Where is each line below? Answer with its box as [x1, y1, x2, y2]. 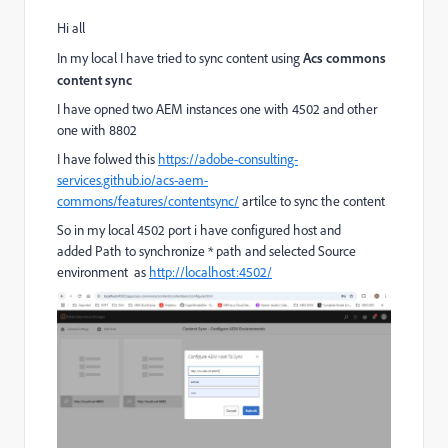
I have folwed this [57, 150, 158, 168]
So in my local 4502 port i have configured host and [57, 221, 341, 239]
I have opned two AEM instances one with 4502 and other [57, 100, 377, 118]
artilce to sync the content [239, 192, 385, 210]
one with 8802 [57, 121, 137, 139]
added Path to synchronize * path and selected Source [57, 242, 356, 260]
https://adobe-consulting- [158, 150, 298, 168]
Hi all [57, 19, 85, 37]
